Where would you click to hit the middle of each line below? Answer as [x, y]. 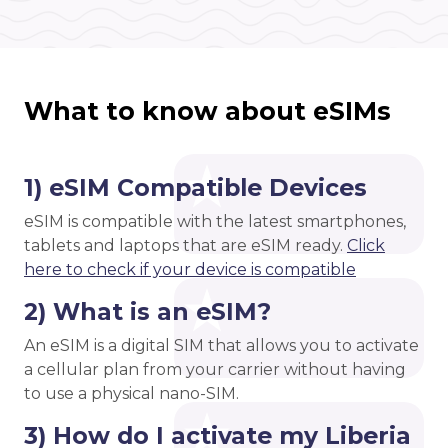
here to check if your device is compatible [190, 270]
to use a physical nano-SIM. [131, 394]
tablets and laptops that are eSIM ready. [185, 246]
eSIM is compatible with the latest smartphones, [215, 222]
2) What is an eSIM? [147, 312]
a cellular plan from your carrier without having [215, 370]
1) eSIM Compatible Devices [195, 188]
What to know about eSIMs [207, 111]
